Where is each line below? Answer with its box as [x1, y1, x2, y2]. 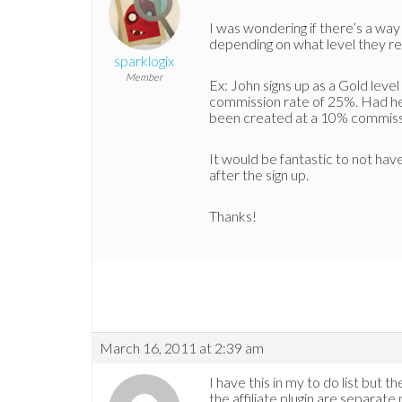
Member [126, 71, 162, 83]
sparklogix [114, 52, 174, 70]
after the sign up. [209, 166, 309, 184]
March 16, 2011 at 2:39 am [100, 339, 264, 357]
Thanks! [209, 207, 257, 225]
